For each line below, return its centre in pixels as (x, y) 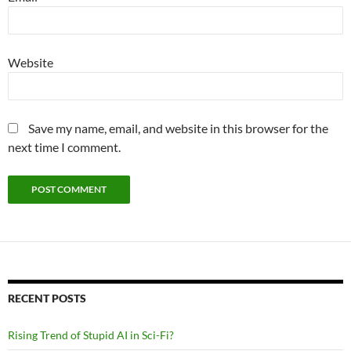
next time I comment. (64, 147)
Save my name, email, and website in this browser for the (178, 128)
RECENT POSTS (47, 298)
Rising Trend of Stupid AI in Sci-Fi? (91, 335)
